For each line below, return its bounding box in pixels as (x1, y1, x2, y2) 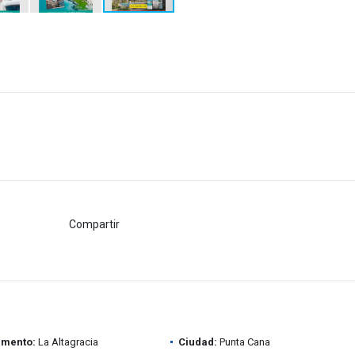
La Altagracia (35, 336, 98, 348)
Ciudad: (177, 336, 217, 348)
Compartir (69, 217, 120, 231)
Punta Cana (216, 336, 270, 348)
